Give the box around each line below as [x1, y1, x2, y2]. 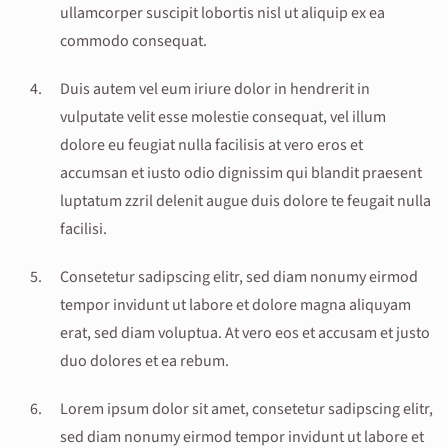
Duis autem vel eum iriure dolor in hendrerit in [60, 77, 370, 100]
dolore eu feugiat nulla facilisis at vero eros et [60, 133, 363, 156]
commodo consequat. [60, 29, 207, 52]
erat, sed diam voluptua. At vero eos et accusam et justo [60, 321, 430, 344]
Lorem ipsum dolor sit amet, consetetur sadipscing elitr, [60, 397, 433, 420]
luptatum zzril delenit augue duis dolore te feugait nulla [60, 189, 431, 212]
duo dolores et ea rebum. [60, 349, 229, 372]
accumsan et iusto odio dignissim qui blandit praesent [60, 161, 422, 184]
